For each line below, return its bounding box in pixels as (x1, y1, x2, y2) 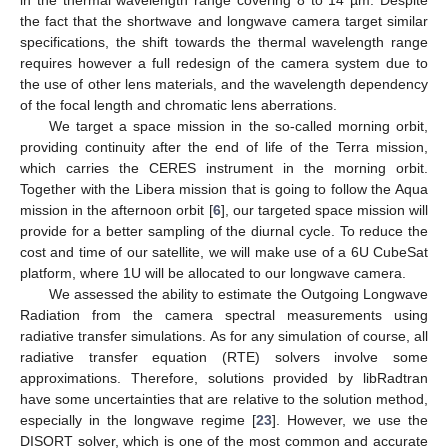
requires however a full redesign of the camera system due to (20, 55, 428, 72)
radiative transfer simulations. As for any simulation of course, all (20, 328, 428, 345)
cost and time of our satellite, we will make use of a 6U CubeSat (20, 244, 428, 261)
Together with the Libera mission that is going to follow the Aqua (20, 181, 428, 198)
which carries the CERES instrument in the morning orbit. (20, 160, 428, 177)
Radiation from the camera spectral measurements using (20, 307, 428, 324)
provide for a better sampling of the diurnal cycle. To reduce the (20, 223, 428, 240)
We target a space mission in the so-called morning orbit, (48, 118, 428, 135)
